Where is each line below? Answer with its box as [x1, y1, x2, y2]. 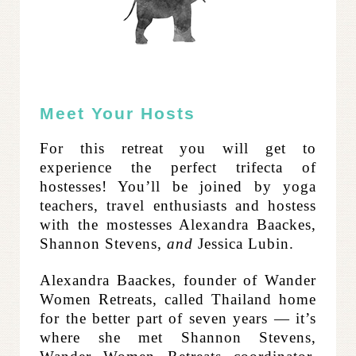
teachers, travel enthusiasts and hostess [40, 197, 316, 215]
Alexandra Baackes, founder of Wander [40, 272, 316, 289]
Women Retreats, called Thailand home [40, 291, 316, 308]
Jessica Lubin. [193, 235, 294, 253]
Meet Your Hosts [40, 104, 195, 124]
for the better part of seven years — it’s [40, 310, 316, 327]
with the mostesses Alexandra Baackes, [40, 216, 316, 234]
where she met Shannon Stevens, [40, 329, 316, 346]
